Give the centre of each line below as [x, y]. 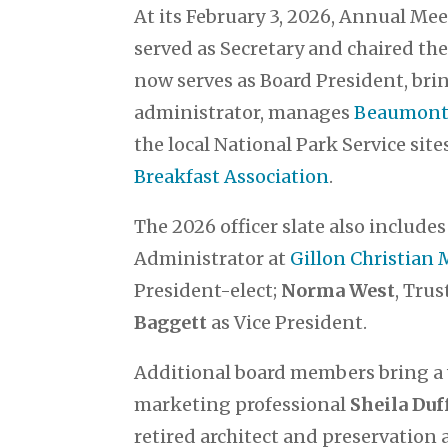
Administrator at [212, 258]
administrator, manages [244, 112]
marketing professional [242, 404]
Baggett [171, 322]
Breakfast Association [232, 176]
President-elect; [208, 290]
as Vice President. [287, 322]
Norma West [338, 290]
